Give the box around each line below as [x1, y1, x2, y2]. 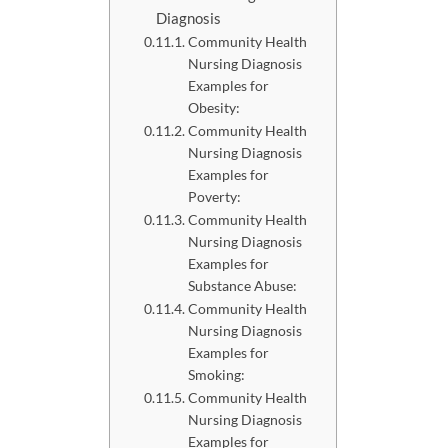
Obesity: [187, 98, 240, 116]
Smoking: [187, 365, 245, 383]
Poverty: [187, 187, 241, 205]
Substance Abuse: [187, 276, 297, 294]
